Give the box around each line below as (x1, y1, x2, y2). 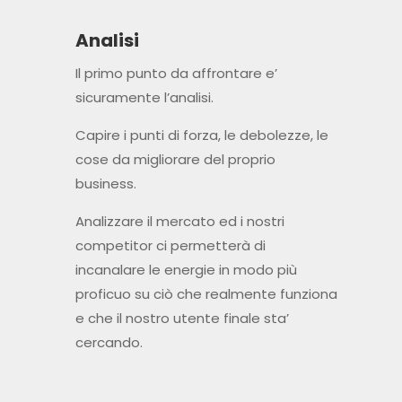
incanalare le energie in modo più (74, 260, 297, 280)
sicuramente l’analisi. (74, 88, 214, 108)
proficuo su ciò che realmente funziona (74, 284, 337, 304)
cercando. (74, 333, 143, 353)
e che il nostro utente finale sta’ (74, 309, 289, 328)
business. (74, 174, 136, 194)
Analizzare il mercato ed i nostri (74, 212, 284, 232)
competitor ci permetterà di (74, 236, 266, 256)
